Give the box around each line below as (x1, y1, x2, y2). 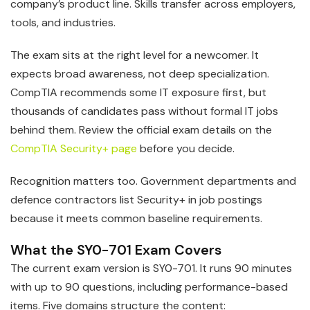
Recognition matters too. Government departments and (10, 174, 296, 189)
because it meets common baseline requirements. (10, 211, 262, 226)
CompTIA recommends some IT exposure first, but (10, 85, 266, 100)
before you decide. (137, 141, 235, 156)
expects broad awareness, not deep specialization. (10, 66, 269, 82)
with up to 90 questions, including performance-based (10, 280, 288, 295)
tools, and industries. (10, 15, 116, 30)
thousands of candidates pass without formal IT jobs (10, 104, 278, 119)
